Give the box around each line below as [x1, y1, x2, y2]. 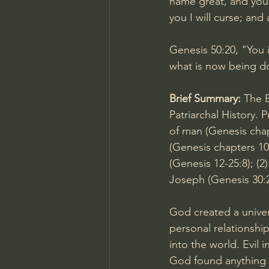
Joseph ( [169, 173, 211, 186]
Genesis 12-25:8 [172, 157, 247, 170]
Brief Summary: [169, 92, 244, 105]
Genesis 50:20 [169, 43, 235, 56]
